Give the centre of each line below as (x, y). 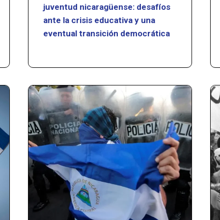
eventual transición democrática (108, 33)
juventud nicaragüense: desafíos (107, 7)
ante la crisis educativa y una (99, 20)
